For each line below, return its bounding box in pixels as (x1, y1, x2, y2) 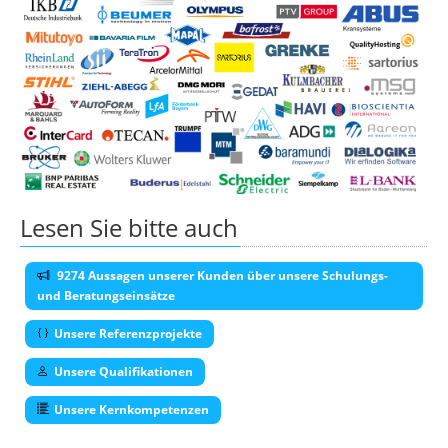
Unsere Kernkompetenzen (54, 400, 209, 418)
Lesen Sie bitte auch (20, 210, 238, 244)
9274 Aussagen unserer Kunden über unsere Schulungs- (54, 266, 388, 284)
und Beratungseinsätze (37, 286, 175, 304)
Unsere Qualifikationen (54, 362, 193, 380)
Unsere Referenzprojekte (54, 324, 202, 342)
